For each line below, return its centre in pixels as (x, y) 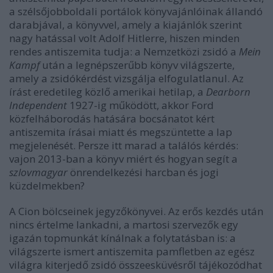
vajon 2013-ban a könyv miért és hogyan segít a (123, 159)
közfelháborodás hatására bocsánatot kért (112, 119)
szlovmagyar (38, 172)
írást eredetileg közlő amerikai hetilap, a (108, 92)
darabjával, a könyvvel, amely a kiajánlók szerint (126, 25)
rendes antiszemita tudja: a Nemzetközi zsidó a (124, 52)
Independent (38, 105)
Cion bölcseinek (56, 211)
